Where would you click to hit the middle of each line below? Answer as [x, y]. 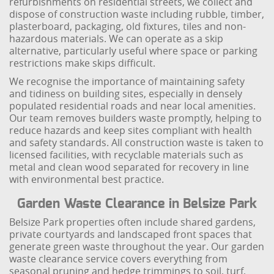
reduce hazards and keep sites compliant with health [131, 130]
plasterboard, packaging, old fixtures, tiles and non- [128, 26]
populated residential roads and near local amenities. [133, 106]
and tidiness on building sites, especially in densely [126, 94]
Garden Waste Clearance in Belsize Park [137, 204]
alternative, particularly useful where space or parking [134, 51]
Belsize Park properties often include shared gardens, [133, 222]
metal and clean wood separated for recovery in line [129, 167]
